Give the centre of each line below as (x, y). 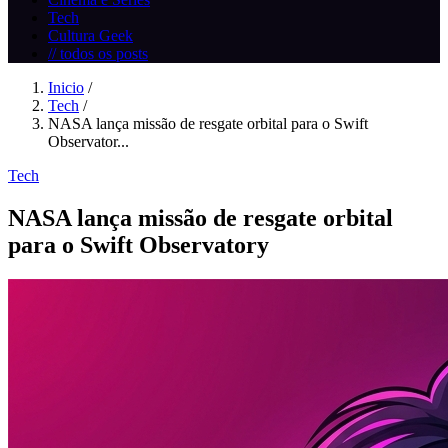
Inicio (66, 87)
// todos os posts (98, 53)
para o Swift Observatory (138, 244)
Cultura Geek (90, 35)
